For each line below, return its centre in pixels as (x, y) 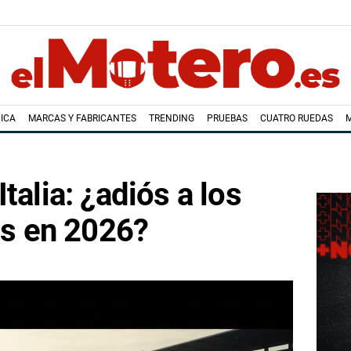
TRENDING (171, 118)
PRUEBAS (227, 118)
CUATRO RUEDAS (296, 118)
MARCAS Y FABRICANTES (82, 118)
